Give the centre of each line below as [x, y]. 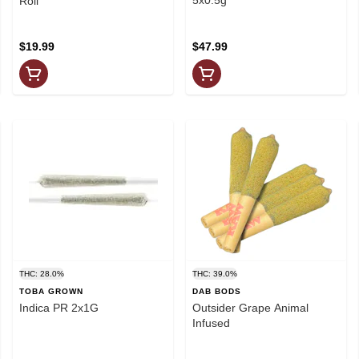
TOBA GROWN [51, 291]
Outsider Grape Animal [250, 307]
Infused [211, 323]
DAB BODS [217, 291]
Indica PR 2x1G [59, 307]
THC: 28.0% [42, 273]
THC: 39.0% [215, 273]
